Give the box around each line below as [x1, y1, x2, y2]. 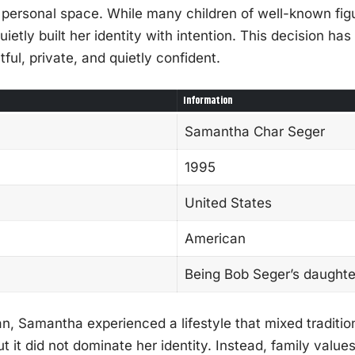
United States [184, 194, 272, 211]
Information [182, 92, 232, 109]
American [184, 230, 246, 246]
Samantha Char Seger [184, 123, 325, 139]
